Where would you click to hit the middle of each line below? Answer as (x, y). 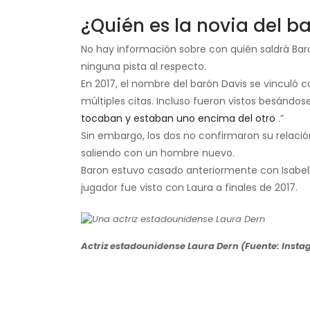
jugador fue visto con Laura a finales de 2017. (189, 187)
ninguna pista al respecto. (144, 66)
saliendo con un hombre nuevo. (158, 153)
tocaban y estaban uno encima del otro (178, 118)
